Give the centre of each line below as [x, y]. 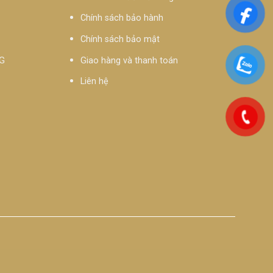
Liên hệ [94, 82]
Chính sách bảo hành [122, 18]
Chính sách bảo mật [120, 39]
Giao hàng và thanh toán [129, 60]
